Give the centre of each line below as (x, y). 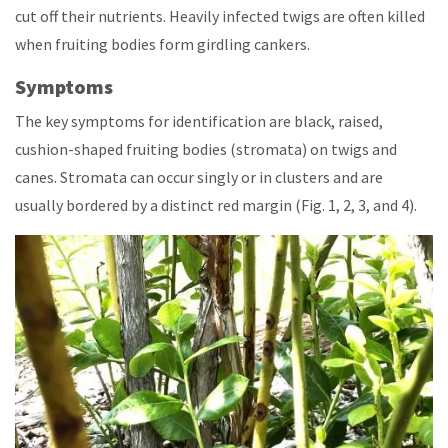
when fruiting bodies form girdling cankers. (162, 43)
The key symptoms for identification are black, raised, (199, 120)
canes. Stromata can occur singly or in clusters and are (199, 176)
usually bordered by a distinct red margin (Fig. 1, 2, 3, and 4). (216, 204)
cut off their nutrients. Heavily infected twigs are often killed (220, 15)
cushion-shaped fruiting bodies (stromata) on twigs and (206, 148)
